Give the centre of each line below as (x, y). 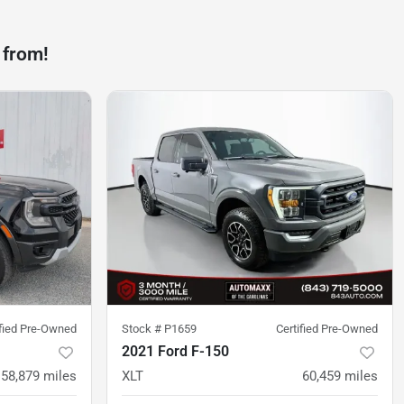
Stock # (143, 329)
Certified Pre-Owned (327, 329)
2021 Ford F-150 (175, 352)
